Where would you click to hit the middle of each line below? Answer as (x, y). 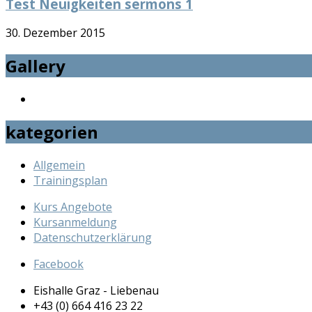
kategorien (52, 132)
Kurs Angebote (73, 206)
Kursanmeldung (75, 222)
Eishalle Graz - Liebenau (96, 290)
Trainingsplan (70, 180)
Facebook (58, 264)
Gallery (36, 66)
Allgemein (59, 165)
